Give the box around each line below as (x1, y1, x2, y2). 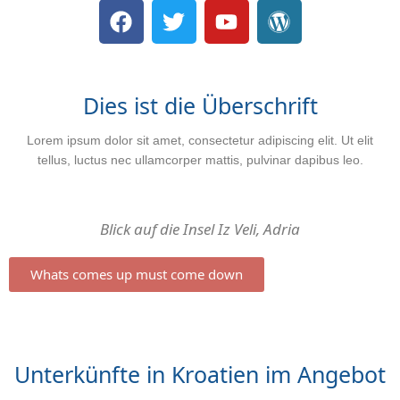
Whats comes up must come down (30, 265, 243, 283)
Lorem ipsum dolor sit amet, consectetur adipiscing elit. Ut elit (27, 133, 373, 147)
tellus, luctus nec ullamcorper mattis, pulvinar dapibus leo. (37, 153, 363, 167)
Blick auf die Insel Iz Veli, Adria (100, 219, 300, 239)
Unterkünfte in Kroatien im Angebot (14, 359, 386, 389)
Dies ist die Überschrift (82, 89, 318, 121)
